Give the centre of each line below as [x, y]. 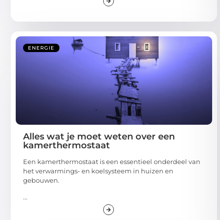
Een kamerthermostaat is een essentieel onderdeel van [112, 162]
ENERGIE [41, 48]
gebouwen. [41, 180]
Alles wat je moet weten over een [99, 137]
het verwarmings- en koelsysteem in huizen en [98, 171]
